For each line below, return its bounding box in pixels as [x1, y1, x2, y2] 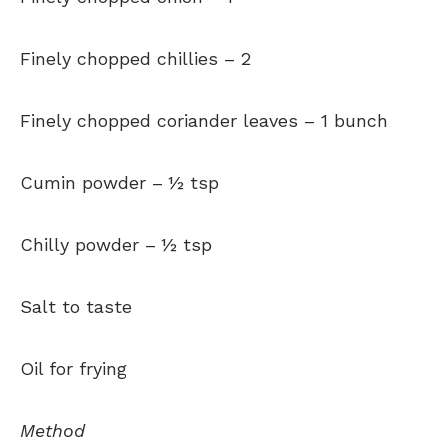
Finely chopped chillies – [20, 48, 235, 70]
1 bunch [321, 110, 388, 132]
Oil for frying [20, 358, 127, 380]
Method [20, 420, 85, 442]
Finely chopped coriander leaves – [20, 110, 315, 132]
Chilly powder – [20, 234, 156, 256]
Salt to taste [20, 296, 132, 318]
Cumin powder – [20, 172, 163, 194]
